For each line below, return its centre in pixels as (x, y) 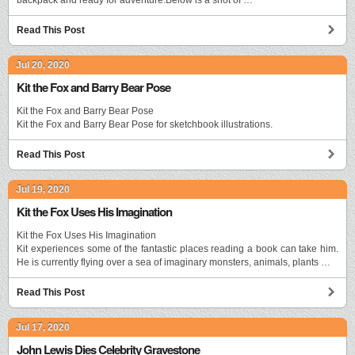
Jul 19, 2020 (43, 189)
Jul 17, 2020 (43, 327)
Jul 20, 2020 (43, 65)
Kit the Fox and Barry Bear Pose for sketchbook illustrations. (145, 124)
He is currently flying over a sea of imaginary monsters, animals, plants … (174, 262)
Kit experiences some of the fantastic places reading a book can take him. (177, 248)
